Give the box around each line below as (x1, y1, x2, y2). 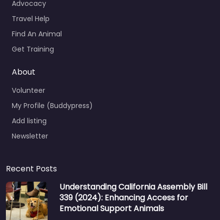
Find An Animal (12, 28, 62, 39)
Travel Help (12, 13, 50, 24)
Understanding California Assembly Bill (59, 181, 207, 192)
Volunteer (12, 85, 45, 95)
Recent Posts (6, 163, 57, 174)
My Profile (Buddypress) (12, 100, 93, 110)
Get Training (12, 44, 54, 54)
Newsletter (12, 131, 48, 141)
